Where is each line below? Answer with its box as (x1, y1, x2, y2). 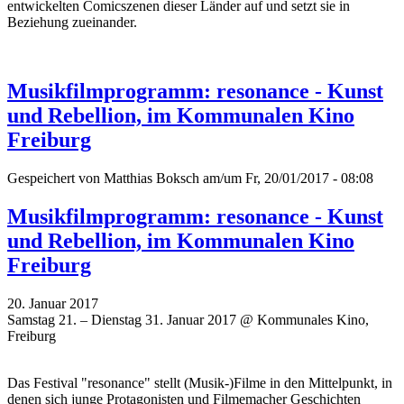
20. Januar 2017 (7, 295, 98, 311)
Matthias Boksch (104, 170, 199, 186)
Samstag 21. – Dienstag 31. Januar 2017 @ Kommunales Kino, (7, 311, 369, 327)
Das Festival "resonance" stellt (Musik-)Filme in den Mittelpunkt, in (7, 374, 392, 390)
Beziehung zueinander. (7, 14, 137, 30)
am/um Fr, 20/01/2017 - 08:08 (199, 170, 373, 186)
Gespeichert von (7, 170, 104, 186)
